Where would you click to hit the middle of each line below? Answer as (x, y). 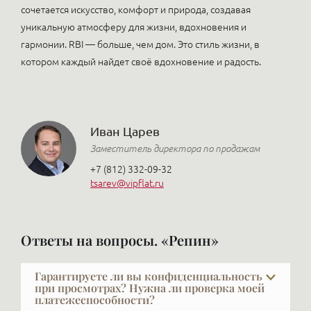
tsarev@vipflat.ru (127, 183)
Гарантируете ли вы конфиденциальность (149, 276)
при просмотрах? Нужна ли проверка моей (150, 288)
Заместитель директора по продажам (175, 149)
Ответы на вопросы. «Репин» (120, 240)
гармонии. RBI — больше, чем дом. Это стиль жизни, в (140, 44)
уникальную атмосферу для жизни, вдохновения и (134, 27)
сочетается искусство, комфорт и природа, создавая (136, 10)
